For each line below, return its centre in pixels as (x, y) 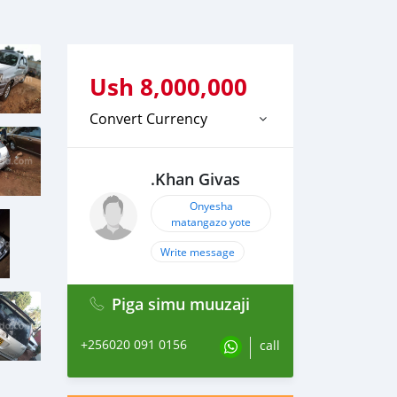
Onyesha (211, 206)
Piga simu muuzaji (180, 304)
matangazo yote (211, 222)
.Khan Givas (195, 179)
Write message (198, 252)
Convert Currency (148, 119)
